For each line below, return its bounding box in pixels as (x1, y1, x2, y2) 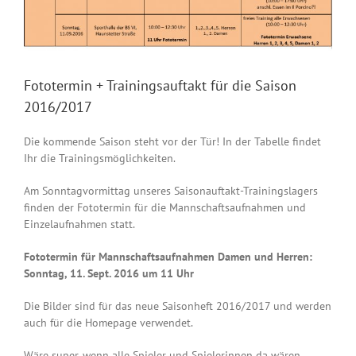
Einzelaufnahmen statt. (24, 216, 135, 231)
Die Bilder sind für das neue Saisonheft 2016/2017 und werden (24, 298, 331, 313)
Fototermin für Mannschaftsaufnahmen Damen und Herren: (24, 249, 312, 264)
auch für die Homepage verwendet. (24, 315, 193, 330)
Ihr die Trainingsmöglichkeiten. (24, 150, 176, 165)
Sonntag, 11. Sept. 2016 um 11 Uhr (24, 265, 194, 281)
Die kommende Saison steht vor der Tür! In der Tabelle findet (24, 133, 321, 149)
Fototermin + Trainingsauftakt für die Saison (24, 75, 296, 95)
